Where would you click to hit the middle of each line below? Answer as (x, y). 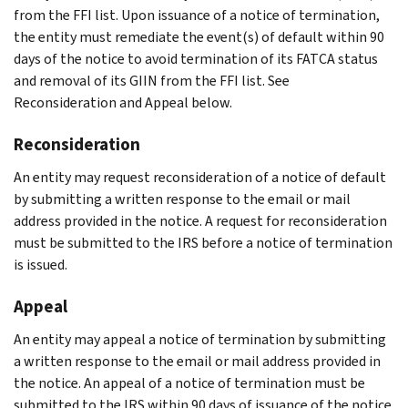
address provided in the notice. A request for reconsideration (200, 220)
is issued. (42, 264)
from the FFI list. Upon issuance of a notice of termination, (197, 15)
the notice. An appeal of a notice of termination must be (189, 382)
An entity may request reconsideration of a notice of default (200, 177)
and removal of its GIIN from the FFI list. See (152, 80)
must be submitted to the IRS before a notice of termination (203, 242)
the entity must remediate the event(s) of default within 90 (199, 36)
